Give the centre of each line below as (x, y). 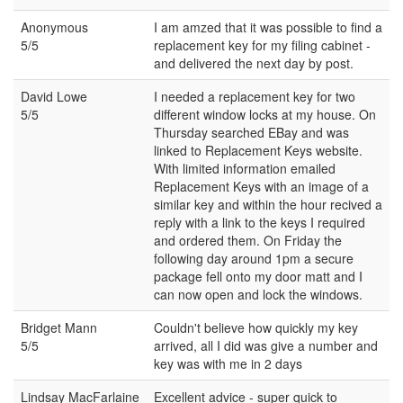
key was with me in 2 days (228, 363)
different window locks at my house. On (265, 114)
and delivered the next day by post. (254, 63)
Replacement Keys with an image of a (261, 186)
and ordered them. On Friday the (248, 240)
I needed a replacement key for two (255, 96)
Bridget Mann (59, 327)
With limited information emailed (245, 168)
